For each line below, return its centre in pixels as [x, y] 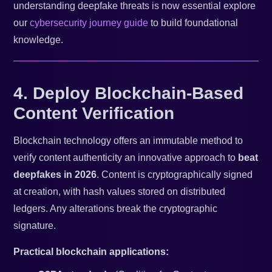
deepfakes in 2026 [55, 175]
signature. [35, 226]
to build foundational [193, 23]
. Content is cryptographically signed [175, 175]
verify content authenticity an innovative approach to [126, 158]
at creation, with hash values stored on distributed [120, 192]
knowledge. [39, 40]
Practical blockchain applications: [91, 252]
